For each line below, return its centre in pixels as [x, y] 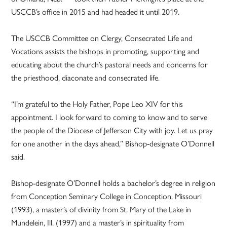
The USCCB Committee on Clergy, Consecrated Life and [102, 38]
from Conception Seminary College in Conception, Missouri [107, 196]
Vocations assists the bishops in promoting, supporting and [105, 51]
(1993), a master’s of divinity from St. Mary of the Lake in [101, 209]
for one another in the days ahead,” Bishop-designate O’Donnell [113, 143]
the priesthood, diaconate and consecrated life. [86, 78]
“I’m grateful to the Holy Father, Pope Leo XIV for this [97, 104]
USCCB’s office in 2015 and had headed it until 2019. [96, 12]
